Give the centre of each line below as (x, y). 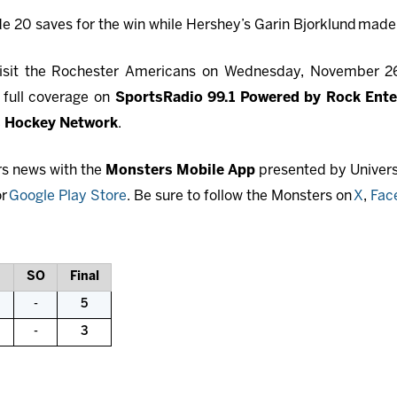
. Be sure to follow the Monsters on (240, 197)
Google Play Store (68, 197)
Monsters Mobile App (180, 171)
